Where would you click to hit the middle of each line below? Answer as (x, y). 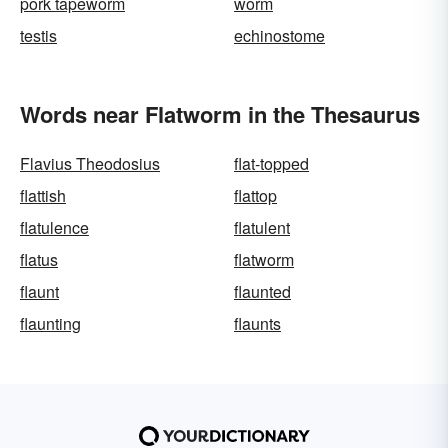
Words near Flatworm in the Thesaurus (220, 114)
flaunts (257, 323)
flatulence (54, 227)
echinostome (279, 35)
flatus (39, 259)
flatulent (262, 227)
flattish (43, 195)
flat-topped (271, 163)
